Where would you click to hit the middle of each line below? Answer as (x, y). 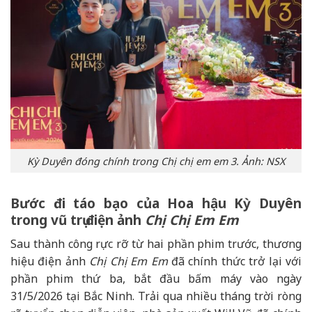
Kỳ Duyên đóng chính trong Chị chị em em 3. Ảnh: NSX (156, 161)
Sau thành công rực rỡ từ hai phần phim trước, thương (156, 243)
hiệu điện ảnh (50, 261)
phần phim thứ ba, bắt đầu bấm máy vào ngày (156, 278)
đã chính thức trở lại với (234, 261)
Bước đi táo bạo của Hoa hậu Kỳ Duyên (156, 204)
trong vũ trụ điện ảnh (78, 220)
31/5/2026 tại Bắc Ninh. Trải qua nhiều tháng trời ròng (156, 296)
